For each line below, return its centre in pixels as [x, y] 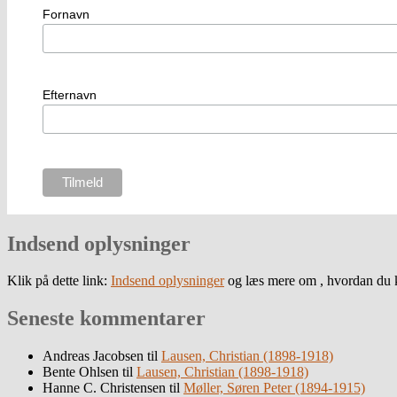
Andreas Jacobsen [93, 356]
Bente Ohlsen [81, 372]
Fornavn [66, 15]
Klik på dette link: [59, 281]
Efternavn [69, 95]
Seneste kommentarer [106, 319]
